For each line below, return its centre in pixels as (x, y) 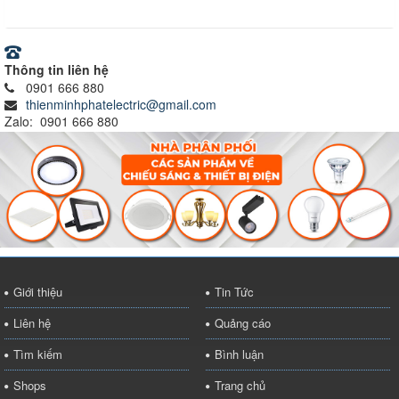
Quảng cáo (242, 323)
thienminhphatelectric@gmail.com (121, 104)
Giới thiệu (38, 292)
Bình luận (239, 354)
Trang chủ (240, 386)
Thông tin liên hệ (57, 69)
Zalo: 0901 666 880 (61, 121)
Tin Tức (234, 292)
